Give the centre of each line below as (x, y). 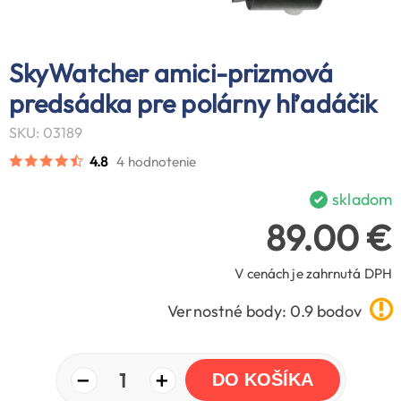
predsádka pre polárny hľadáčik (193, 102)
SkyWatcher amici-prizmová (171, 72)
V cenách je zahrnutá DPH (313, 274)
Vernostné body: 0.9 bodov (266, 311)
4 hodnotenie (157, 161)
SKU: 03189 (46, 132)
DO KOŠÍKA (262, 380)
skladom (362, 200)
